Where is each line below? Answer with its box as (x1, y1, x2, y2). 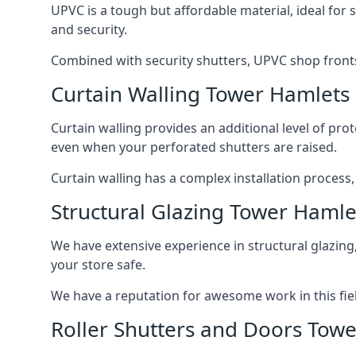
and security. (51, 21, 127, 39)
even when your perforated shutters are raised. (51, 138, 337, 157)
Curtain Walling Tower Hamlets (51, 79, 350, 109)
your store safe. (51, 256, 145, 274)
